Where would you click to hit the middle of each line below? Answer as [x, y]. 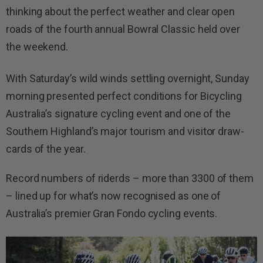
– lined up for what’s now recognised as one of [114, 196]
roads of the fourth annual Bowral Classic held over [123, 29]
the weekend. [37, 47]
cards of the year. [46, 149]
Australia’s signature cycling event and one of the [119, 114]
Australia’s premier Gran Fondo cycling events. [112, 214]
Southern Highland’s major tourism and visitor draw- [125, 131]
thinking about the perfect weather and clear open [121, 12]
